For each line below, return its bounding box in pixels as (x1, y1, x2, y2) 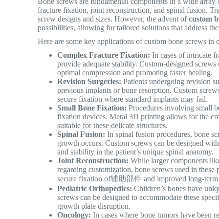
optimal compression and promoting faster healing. (57, 68, 217, 77)
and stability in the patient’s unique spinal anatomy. (57, 147, 218, 156)
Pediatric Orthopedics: (57, 184, 132, 193)
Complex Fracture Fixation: (57, 50, 151, 59)
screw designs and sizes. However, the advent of (38, 14, 189, 23)
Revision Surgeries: (57, 77, 122, 86)
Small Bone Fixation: (57, 103, 127, 112)
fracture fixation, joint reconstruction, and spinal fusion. (38, 5, 208, 14)
